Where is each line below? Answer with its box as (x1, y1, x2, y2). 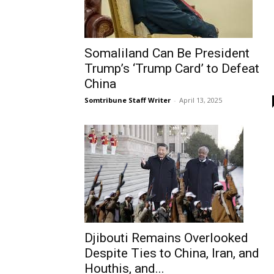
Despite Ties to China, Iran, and (84, 246, 259, 261)
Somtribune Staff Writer (84, 95, 171, 105)
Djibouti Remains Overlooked (84, 231, 248, 245)
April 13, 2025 (179, 95, 222, 105)
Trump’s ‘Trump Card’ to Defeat (84, 61, 259, 76)
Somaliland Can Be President (84, 46, 250, 61)
